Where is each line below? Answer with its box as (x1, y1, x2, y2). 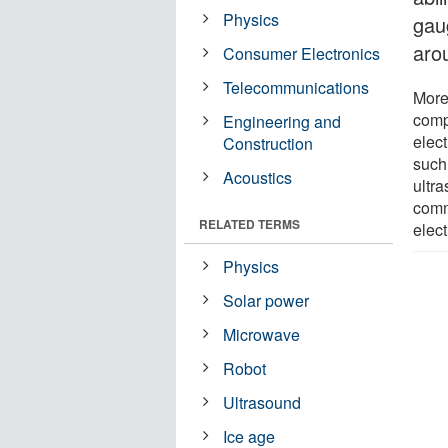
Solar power (223, 288, 310, 312)
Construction (223, 131, 314, 155)
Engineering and (223, 109, 342, 133)
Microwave (223, 322, 301, 346)
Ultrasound (223, 390, 302, 414)
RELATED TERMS (199, 214, 300, 233)
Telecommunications (223, 75, 370, 99)
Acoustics (223, 165, 293, 189)
